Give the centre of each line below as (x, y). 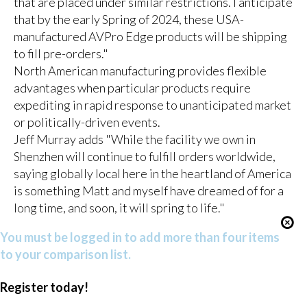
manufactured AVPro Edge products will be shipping (150, 36)
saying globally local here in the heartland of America (152, 173)
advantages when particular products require (132, 87)
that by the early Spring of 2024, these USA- (128, 19)
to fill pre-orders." (62, 53)
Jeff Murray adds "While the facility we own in (134, 139)
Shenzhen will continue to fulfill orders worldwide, (144, 156)
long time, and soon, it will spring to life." (121, 207)
